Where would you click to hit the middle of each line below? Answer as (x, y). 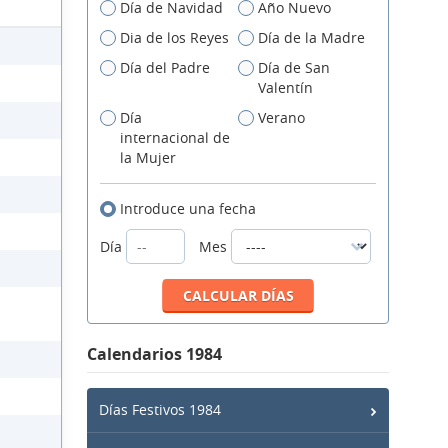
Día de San (294, 67)
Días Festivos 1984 (160, 409)
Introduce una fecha (188, 208)
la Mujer (148, 157)
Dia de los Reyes (174, 37)
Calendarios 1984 (154, 354)
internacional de (175, 137)
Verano (281, 117)
